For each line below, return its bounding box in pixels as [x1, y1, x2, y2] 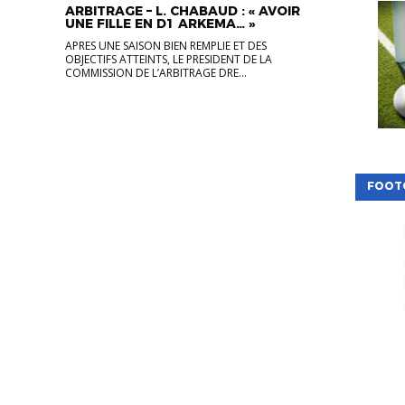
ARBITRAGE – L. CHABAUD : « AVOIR [64, 3, 300, 19]
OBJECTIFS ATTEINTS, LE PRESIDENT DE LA [64, 52, 272, 67]
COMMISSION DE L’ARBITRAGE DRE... [64, 65, 247, 80]
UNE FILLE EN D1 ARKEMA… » [64, 15, 255, 32]
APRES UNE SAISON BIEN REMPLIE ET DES [64, 38, 267, 53]
